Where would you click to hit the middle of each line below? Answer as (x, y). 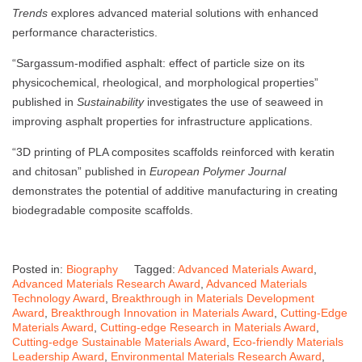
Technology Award (59, 298)
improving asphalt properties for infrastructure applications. (162, 121)
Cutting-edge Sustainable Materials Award (119, 341)
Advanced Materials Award (246, 269)
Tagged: (156, 269)
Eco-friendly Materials (288, 341)
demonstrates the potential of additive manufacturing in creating (175, 190)
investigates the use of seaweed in (234, 101)
